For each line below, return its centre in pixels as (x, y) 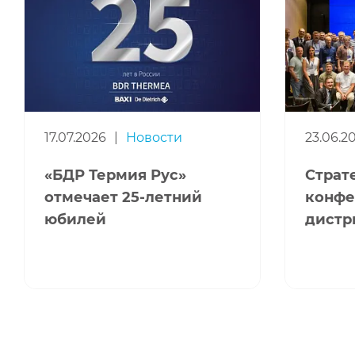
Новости (154, 138)
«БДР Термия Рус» (115, 176)
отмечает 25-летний (123, 198)
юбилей (75, 220)
